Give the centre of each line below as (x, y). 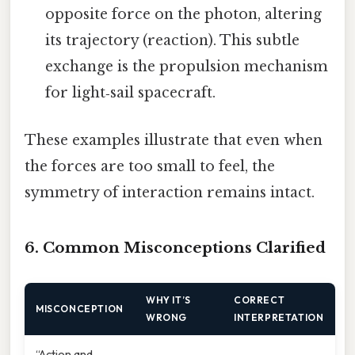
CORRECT (260, 300)
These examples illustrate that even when (174, 140)
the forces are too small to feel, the (150, 166)
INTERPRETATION (279, 317)
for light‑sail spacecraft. (131, 93)
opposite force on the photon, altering (184, 15)
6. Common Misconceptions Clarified (175, 248)
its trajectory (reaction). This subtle (173, 41)
